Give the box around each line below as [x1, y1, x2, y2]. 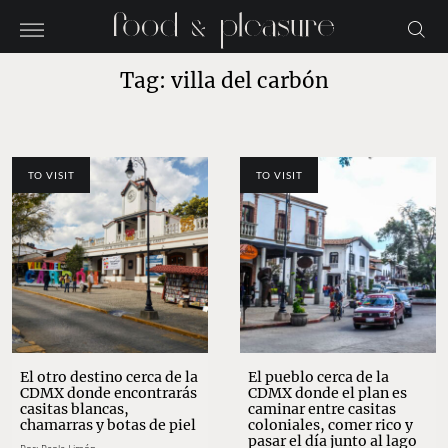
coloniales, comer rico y [248, 416, 413, 435]
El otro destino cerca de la [20, 368, 198, 387]
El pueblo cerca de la [248, 368, 389, 387]
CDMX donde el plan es [248, 384, 407, 403]
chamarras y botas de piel [20, 416, 196, 435]
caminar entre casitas [248, 400, 396, 419]
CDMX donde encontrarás [20, 384, 197, 403]
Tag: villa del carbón [119, 68, 329, 95]
